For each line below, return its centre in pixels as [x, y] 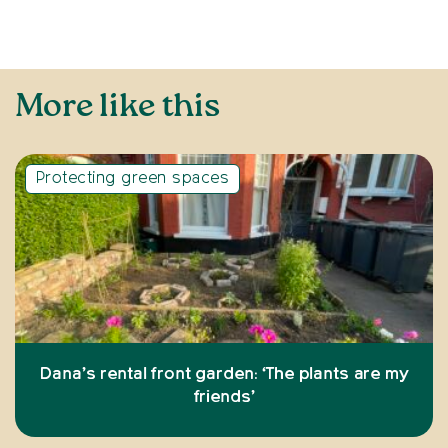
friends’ [224, 397]
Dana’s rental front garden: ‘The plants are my [224, 374]
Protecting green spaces [133, 178]
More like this [118, 107]
